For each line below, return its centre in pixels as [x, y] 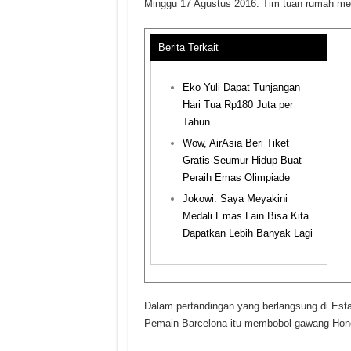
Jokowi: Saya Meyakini [235, 198]
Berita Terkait [188, 47]
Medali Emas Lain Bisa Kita [245, 215]
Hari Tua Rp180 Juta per [237, 104]
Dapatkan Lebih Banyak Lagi [247, 233]
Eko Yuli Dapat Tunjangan [241, 87]
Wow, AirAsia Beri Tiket [235, 143]
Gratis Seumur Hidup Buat [242, 160]
